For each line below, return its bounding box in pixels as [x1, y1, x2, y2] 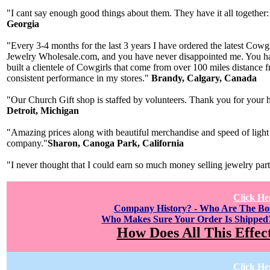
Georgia [7, 19, 39, 29]
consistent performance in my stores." [7, 73, 149, 83]
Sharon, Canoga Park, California [48, 138, 184, 148]
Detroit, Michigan [7, 105, 79, 116]
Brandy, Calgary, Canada [149, 73, 257, 83]
